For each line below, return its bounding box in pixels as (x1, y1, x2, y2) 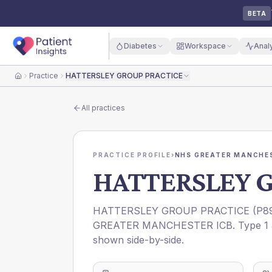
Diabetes (123, 41, 157, 50)
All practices (81, 103, 125, 112)
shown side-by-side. (93, 234, 184, 246)
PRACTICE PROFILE (93, 151, 171, 158)
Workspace (184, 41, 226, 50)
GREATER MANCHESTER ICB (93, 219, 233, 231)
